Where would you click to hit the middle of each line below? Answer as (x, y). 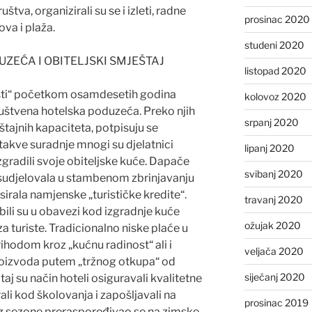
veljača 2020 (274, 251)
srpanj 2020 (271, 122)
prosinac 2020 (277, 19)
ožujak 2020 (272, 225)
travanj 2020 (273, 199)
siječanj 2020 (274, 276)
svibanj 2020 (273, 173)
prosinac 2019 (276, 302)
